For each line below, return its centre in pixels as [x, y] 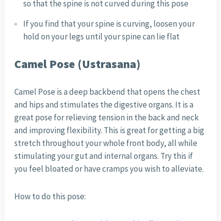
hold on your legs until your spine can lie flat [101, 37]
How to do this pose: [50, 197]
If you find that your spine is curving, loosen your [109, 24]
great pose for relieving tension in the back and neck [106, 118]
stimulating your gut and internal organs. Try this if [103, 156]
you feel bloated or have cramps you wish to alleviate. [109, 169]
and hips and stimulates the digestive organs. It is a [104, 105]
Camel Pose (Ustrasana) [77, 64]
